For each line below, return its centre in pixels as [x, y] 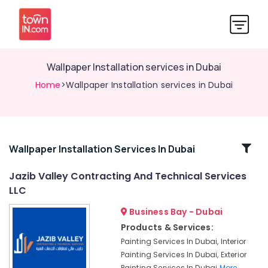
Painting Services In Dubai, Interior [183, 241]
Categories [41, 162]
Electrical [26, 198]
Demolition [29, 252]
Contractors [32, 210]
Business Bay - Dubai [175, 212]
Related [41, 148]
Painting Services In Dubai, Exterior [184, 255]
